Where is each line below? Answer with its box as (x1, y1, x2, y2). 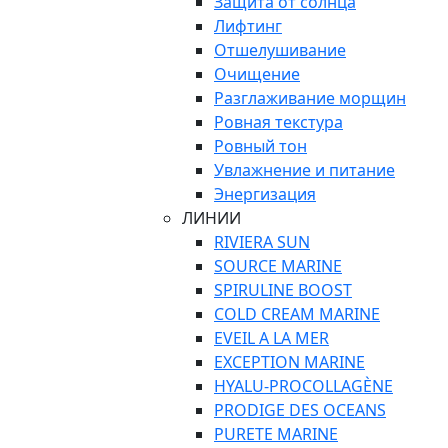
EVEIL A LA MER (214, 327, 329, 349)
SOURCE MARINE (214, 255, 342, 277)
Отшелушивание (214, 39, 346, 61)
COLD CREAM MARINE (214, 303, 380, 325)
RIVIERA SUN (214, 231, 310, 253)
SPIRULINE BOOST (214, 279, 352, 301)
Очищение (214, 63, 300, 85)
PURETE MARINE (214, 423, 338, 445)
